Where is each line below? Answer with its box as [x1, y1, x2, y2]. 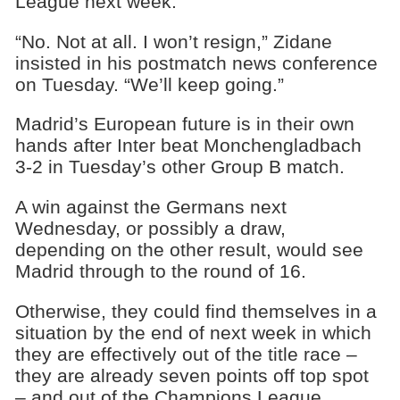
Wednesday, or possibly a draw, [14, 218, 286, 239]
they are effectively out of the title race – [14, 343, 357, 364]
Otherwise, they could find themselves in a [14, 300, 377, 321]
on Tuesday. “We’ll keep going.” [14, 73, 284, 95]
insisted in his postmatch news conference [14, 52, 378, 73]
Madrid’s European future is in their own [14, 113, 354, 135]
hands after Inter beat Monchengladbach [14, 135, 362, 156]
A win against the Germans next [14, 196, 287, 218]
